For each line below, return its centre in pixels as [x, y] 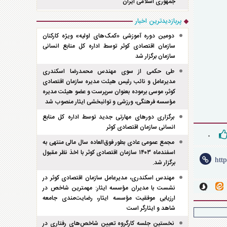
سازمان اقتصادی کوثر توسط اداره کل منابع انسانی [109, 46]
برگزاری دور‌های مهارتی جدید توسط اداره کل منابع [108, 117]
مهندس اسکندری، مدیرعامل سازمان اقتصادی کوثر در [108, 178]
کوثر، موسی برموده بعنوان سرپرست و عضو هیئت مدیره [109, 92]
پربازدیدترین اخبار [158, 21]
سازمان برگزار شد [155, 56]
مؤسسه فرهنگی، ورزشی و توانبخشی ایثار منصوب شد [110, 102]
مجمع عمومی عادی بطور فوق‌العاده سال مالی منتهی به [108, 142]
